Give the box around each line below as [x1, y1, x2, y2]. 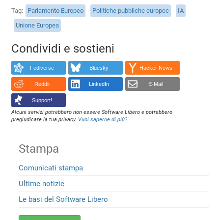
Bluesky [89, 65, 109, 71]
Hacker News [139, 65, 172, 71]
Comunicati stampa [19, 163, 83, 172]
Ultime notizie [19, 179, 65, 188]
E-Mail [148, 81, 164, 87]
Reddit [34, 81, 50, 87]
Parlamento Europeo [27, 7, 84, 15]
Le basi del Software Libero [19, 195, 109, 204]
